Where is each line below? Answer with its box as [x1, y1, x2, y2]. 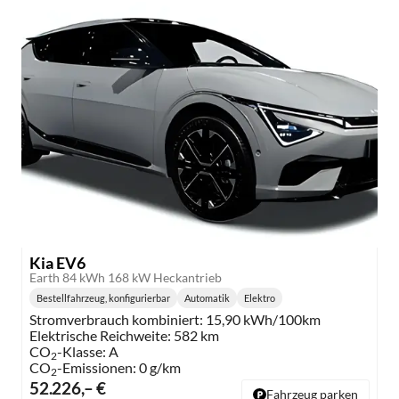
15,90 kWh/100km [206, 311, 321, 329]
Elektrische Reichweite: [29, 327, 171, 345]
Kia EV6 [29, 253, 85, 273]
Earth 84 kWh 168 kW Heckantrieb [29, 271, 222, 286]
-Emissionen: [57, 359, 139, 377]
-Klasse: [57, 343, 106, 361]
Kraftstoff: [259, 300, 305, 313]
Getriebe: [207, 300, 248, 313]
